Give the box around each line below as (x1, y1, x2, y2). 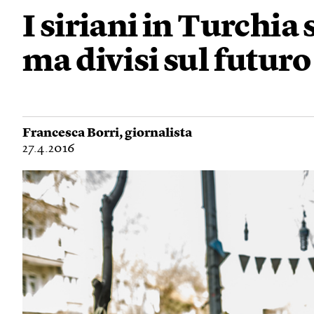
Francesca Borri (22, 127, 119, 139)
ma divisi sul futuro (22, 47, 310, 78)
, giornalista (119, 127, 192, 139)
